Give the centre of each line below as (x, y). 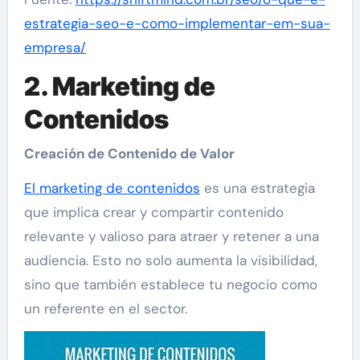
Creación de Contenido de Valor (129, 153)
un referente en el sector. (105, 308)
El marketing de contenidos (112, 188)
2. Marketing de (119, 86)
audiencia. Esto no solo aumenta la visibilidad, (170, 260)
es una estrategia (257, 188)
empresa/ (55, 47)
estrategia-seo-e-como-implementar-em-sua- (177, 23)
